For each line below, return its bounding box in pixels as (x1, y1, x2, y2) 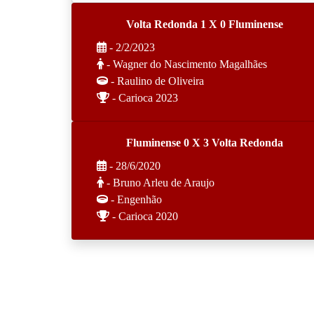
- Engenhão (108, 193, 162, 205)
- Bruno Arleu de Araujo (104, 177, 214, 189)
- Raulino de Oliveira (108, 75, 204, 87)
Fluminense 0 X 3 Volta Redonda (126, 137, 283, 149)
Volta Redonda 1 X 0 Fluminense (126, 18, 283, 30)
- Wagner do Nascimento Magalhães (104, 58, 267, 70)
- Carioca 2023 (109, 92, 178, 104)
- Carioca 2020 (109, 210, 178, 222)
